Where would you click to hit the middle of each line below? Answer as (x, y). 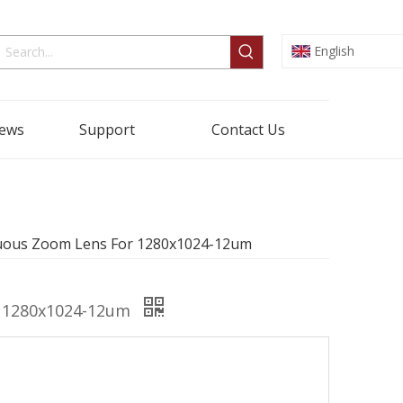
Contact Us (248, 130)
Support (107, 130)
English (334, 51)
